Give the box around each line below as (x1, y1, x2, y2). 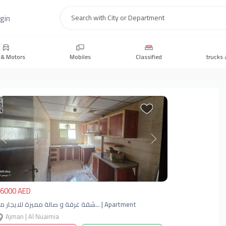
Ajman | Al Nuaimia (4, 210, 59, 222)
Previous (3, 136, 33, 152)
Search (179, 16, 202, 31)
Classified (135, 51, 162, 63)
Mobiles (70, 51, 91, 63)
